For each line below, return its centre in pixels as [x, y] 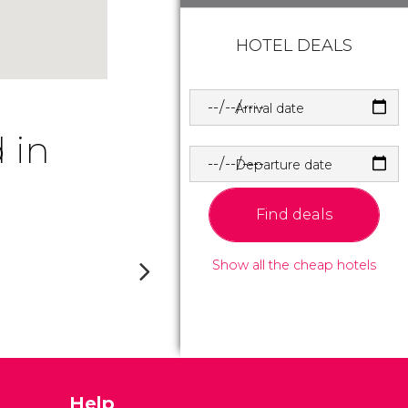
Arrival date [270, 108]
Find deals [294, 214]
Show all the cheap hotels [294, 265]
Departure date [284, 164]
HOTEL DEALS [294, 45]
